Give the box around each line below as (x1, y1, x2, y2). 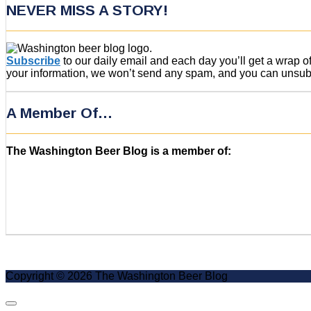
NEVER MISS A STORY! (6, 1, 168, 18)
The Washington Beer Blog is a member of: (6, 145, 231, 158)
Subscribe (6, 55, 60, 67)
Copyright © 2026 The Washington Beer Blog (6, 270, 228, 283)
